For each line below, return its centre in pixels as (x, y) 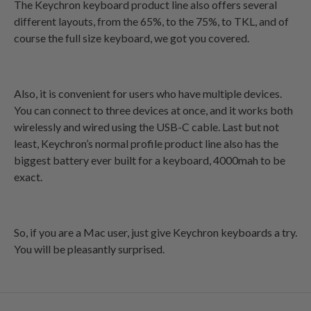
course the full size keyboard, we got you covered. (133, 37)
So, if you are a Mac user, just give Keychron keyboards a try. (155, 232)
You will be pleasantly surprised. (89, 249)
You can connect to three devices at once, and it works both (153, 110)
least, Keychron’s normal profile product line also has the (146, 143)
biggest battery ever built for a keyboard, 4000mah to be (150, 160)
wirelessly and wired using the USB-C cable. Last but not (146, 126)
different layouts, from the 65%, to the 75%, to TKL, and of (151, 21)
